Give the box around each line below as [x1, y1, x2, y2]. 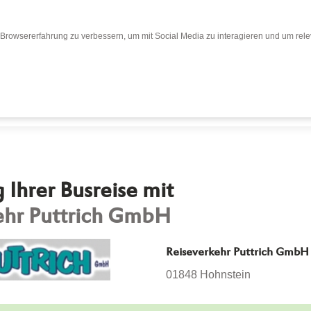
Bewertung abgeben [150, 87, 257, 99]
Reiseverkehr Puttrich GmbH [166, 246, 309, 260]
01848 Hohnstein [166, 268, 251, 280]
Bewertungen [41, 87, 115, 99]
